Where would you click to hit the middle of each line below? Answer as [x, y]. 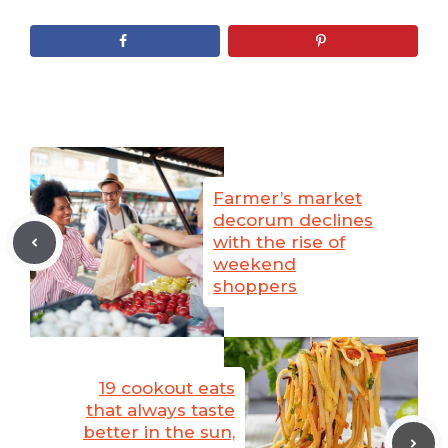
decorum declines [293, 220]
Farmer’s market [287, 198]
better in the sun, [159, 432]
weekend [254, 264]
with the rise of [279, 242]
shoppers [255, 286]
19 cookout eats [167, 388]
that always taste [160, 410]
